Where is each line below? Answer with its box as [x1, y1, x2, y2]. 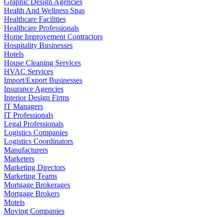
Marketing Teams [4, 171, 57, 180]
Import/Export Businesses [4, 76, 82, 84]
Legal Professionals [4, 119, 63, 128]
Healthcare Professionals [4, 23, 79, 32]
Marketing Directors [4, 163, 65, 171]
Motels [4, 198, 25, 206]
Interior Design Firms [4, 93, 69, 102]
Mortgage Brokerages [4, 180, 70, 189]
